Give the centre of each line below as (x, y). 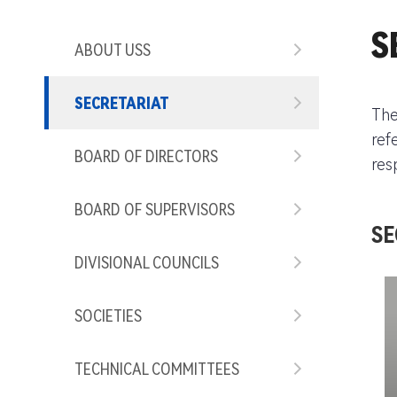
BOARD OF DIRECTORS (146, 156)
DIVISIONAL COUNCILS (147, 262)
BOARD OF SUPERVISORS (155, 209)
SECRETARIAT (122, 103)
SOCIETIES (108, 315)
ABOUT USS (113, 50)
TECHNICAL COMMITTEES (157, 369)
